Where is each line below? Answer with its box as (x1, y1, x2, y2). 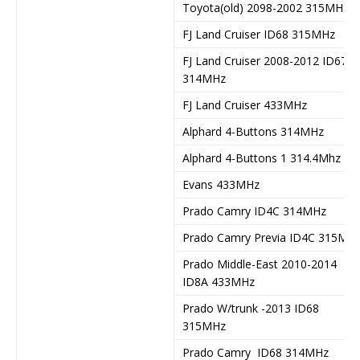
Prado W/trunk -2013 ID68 (182, 300, 319, 316)
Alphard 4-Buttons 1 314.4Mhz (182, 149, 341, 166)
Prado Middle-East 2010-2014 (182, 256, 337, 272)
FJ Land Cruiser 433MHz (182, 96, 307, 112)
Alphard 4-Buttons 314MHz (182, 123, 324, 139)
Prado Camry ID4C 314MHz (182, 202, 326, 219)
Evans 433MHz (182, 176, 260, 192)
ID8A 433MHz (182, 273, 255, 289)
